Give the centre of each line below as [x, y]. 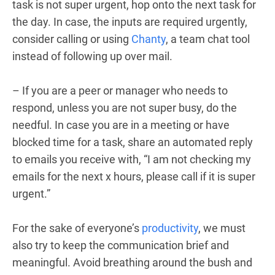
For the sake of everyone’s [77, 228]
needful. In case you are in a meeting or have [121, 125]
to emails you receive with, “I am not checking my [132, 159]
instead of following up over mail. [92, 56]
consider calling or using [72, 39]
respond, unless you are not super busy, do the [125, 107]
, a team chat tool [208, 39]
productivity [170, 228]
